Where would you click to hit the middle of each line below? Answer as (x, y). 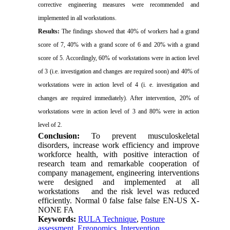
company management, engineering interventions (119, 173)
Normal (87, 201)
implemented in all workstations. (78, 18)
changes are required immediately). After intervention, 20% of (119, 98)
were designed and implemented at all (119, 182)
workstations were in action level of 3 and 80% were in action (119, 112)
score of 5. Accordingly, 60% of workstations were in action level (119, 58)
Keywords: (58, 219)
